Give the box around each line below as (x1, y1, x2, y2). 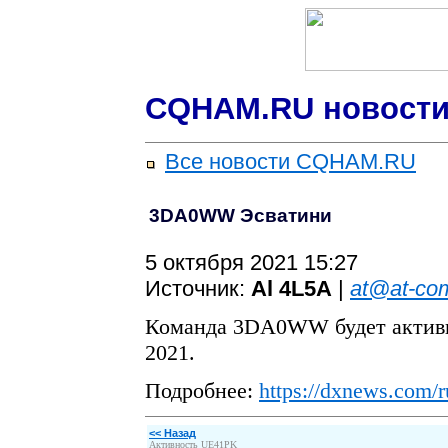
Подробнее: (145, 378, 259, 404)
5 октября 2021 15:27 (145, 250, 358, 276)
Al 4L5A (251, 276, 332, 302)
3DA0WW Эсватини (149, 205, 332, 227)
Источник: (145, 276, 251, 302)
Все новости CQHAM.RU (165, 149, 416, 175)
